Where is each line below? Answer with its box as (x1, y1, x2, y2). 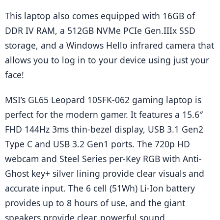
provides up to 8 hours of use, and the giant (5, 196, 185, 209)
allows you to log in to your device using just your (5, 54, 209, 66)
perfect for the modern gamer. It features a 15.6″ (5, 108, 203, 120)
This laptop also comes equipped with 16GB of (5, 9, 195, 22)
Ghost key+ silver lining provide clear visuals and (5, 167, 204, 179)
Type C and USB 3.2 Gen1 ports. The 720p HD (5, 137, 190, 150)
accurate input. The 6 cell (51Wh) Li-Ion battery (5, 182, 195, 194)
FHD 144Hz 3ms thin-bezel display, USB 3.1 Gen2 (5, 123, 203, 135)
